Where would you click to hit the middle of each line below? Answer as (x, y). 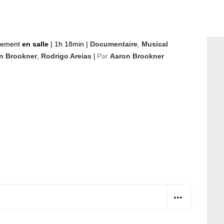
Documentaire (114, 44)
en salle (36, 44)
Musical (155, 44)
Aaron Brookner (137, 56)
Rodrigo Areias (66, 56)
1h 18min (69, 44)
